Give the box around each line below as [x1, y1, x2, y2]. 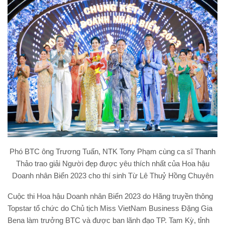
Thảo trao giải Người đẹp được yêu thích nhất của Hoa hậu [16, 159, 209, 168]
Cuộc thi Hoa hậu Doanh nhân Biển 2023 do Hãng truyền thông [8, 192, 213, 201]
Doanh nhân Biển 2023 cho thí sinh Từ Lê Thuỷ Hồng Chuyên [12, 171, 213, 180]
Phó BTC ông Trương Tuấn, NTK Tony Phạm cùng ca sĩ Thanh [10, 147, 215, 156]
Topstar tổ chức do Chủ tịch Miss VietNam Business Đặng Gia [8, 204, 212, 213]
